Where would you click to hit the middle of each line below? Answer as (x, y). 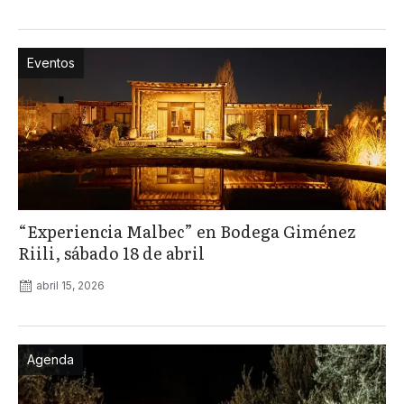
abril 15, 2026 (70, 286)
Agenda (50, 360)
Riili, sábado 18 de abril (111, 253)
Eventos (51, 63)
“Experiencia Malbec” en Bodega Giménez (187, 232)
